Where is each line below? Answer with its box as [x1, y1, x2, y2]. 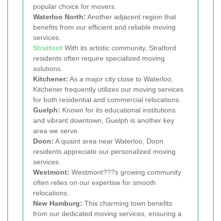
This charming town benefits [82, 199, 172, 208]
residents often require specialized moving [33, 54, 165, 63]
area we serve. [33, 127, 79, 135]
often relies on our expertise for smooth [33, 179, 156, 187]
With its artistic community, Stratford [63, 44, 176, 52]
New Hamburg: [33, 199, 82, 208]
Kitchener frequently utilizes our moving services [33, 85, 184, 94]
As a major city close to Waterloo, [68, 75, 173, 83]
